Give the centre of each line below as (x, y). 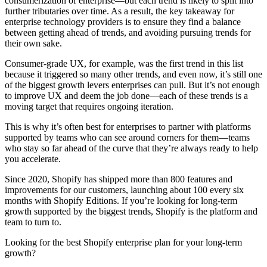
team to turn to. (33, 222)
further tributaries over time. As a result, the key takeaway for (119, 11)
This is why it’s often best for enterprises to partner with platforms (128, 126)
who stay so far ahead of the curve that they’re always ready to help (131, 148)
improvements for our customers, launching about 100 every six (124, 190)
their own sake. (35, 43)
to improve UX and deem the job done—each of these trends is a (126, 95)
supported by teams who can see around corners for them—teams (127, 137)
